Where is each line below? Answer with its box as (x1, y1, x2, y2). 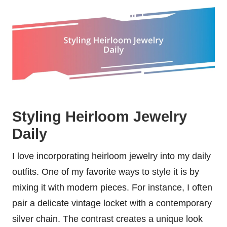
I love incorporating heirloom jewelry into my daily (12, 150, 211, 161)
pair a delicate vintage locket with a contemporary (12, 198, 212, 208)
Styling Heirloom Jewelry (12, 108, 187, 125)
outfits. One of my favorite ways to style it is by (12, 166, 199, 177)
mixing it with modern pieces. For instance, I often (12, 182, 212, 193)
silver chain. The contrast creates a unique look (12, 213, 203, 224)
